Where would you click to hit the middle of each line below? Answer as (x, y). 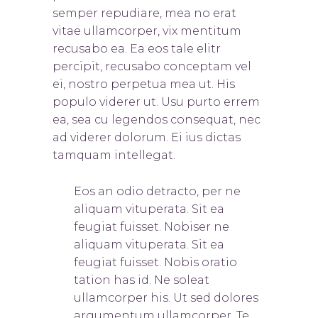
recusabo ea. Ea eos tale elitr (137, 49)
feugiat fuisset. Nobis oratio (155, 263)
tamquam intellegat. (114, 155)
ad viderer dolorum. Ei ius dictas (147, 138)
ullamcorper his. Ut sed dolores (166, 298)
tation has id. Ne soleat (142, 280)
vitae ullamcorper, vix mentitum (147, 31)
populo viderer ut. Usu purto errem (156, 102)
